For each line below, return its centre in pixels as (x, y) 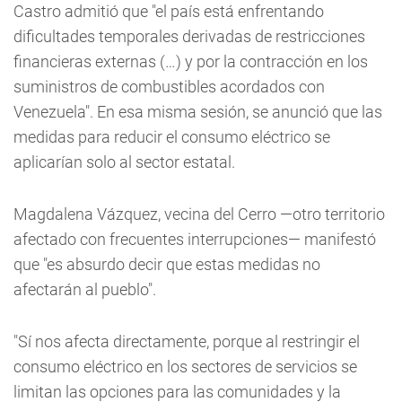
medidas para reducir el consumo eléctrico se (172, 137)
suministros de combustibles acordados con (169, 87)
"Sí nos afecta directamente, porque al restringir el (187, 341)
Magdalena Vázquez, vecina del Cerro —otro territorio (199, 214)
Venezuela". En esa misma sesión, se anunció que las (198, 112)
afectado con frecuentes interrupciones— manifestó (195, 239)
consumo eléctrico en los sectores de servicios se (185, 367)
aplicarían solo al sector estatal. (124, 162)
